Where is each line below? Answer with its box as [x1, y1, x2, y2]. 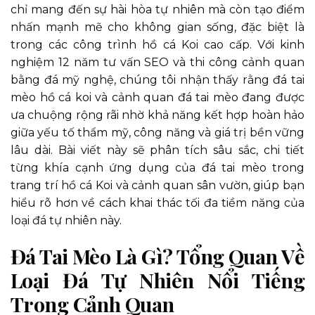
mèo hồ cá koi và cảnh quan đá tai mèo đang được [11, 91, 304, 105]
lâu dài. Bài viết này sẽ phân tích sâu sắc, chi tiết [11, 143, 304, 157]
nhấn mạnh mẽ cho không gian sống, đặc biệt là [11, 20, 304, 34]
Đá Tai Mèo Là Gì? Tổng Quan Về [11, 242, 304, 269]
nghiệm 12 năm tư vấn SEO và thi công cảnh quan [11, 56, 304, 70]
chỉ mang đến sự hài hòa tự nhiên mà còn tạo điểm [11, 3, 304, 17]
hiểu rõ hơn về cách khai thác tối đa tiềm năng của [11, 196, 304, 210]
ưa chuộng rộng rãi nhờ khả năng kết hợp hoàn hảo [11, 108, 304, 122]
